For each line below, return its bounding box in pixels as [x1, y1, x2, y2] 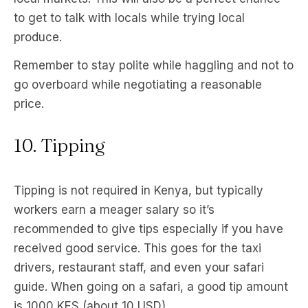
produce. [14, 30, 62, 44]
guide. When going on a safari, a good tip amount [14, 280, 288, 294]
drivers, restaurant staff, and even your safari [14, 261, 264, 274]
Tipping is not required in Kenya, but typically [14, 184, 263, 197]
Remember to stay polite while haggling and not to [14, 58, 294, 72]
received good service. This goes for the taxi [14, 241, 261, 255]
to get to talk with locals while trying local [14, 11, 245, 25]
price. [14, 97, 44, 111]
